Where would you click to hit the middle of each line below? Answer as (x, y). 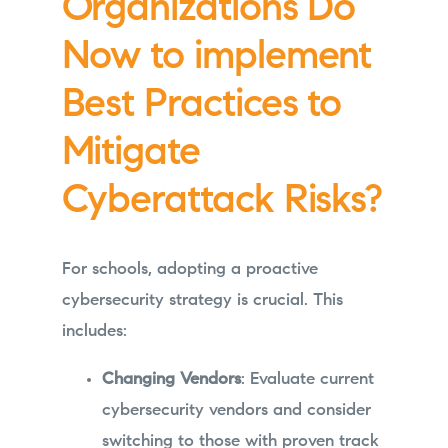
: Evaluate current (307, 379)
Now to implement (216, 59)
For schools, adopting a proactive (189, 269)
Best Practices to (201, 107)
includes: (94, 331)
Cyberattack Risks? (222, 203)
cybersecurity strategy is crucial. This (202, 300)
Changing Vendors (171, 379)
